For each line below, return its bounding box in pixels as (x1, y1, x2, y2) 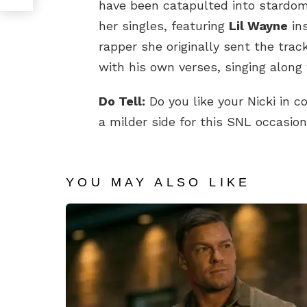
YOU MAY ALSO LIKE (66, 175, 251, 189)
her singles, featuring (99, 18, 229, 33)
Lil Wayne (229, 18, 288, 33)
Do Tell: (99, 93, 145, 108)
